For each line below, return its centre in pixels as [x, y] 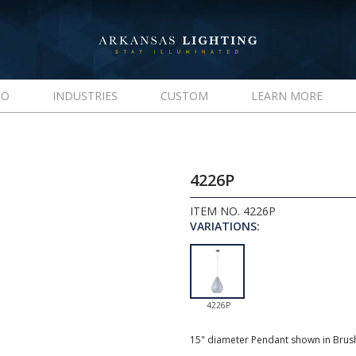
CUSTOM [184, 96]
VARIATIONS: [225, 226]
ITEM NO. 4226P [233, 211]
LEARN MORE [286, 96]
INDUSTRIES [85, 96]
